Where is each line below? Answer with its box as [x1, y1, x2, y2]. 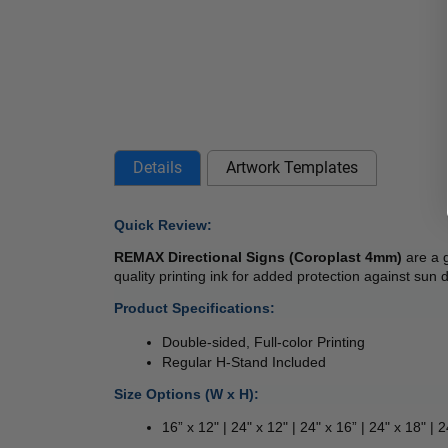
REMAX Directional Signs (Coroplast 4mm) [114, 248, 406, 265]
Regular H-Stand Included [162, 353, 326, 370]
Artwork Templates [226, 158, 358, 178]
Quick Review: [114, 216, 216, 233]
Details [133, 158, 182, 178]
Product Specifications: [114, 300, 275, 317]
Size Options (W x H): [114, 385, 259, 402]
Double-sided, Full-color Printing [162, 333, 365, 350]
